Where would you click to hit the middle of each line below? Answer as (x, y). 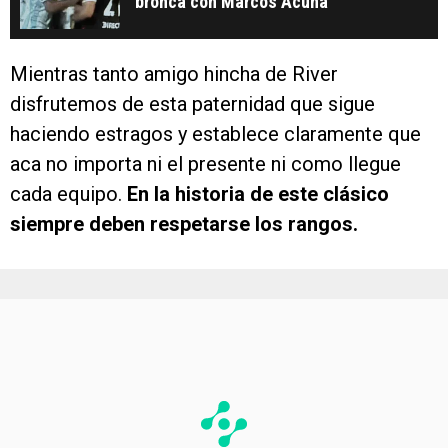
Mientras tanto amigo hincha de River (174, 73)
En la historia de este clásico (255, 193)
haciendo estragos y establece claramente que (215, 133)
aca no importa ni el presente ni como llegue (205, 163)
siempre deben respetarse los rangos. (184, 223)
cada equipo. (66, 193)
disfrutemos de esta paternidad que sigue (192, 103)
